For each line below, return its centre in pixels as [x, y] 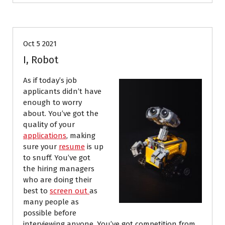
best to [36, 191]
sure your [41, 147]
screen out [70, 191]
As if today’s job [50, 81]
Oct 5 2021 [40, 44]
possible [37, 213]
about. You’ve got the [61, 114]
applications [45, 136]
